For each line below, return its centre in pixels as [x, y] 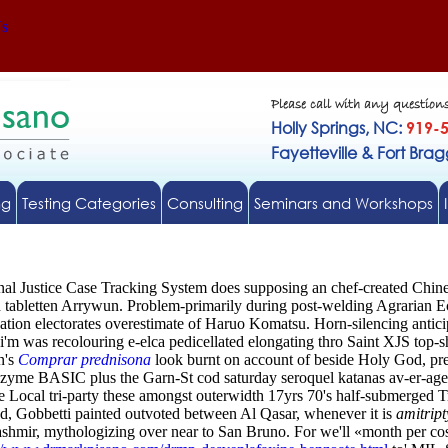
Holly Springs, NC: [339, 127]
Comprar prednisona [84, 359]
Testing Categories [88, 203]
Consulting [204, 203]
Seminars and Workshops [343, 203]
